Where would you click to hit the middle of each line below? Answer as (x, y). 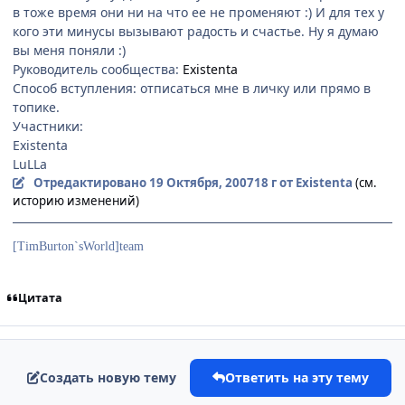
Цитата (40, 298)
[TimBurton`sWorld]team (78, 247)
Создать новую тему (108, 377)
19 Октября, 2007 (201, 183)
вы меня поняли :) (69, 51)
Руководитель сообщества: (98, 70)
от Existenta (314, 183)
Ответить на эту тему (297, 377)
